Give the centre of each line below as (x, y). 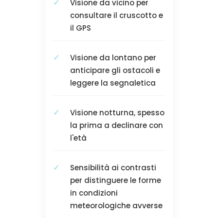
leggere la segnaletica (113, 83)
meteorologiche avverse (116, 206)
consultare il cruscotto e (116, 16)
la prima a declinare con (116, 126)
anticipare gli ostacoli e (115, 71)
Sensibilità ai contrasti (113, 168)
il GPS (80, 28)
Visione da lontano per (113, 58)
